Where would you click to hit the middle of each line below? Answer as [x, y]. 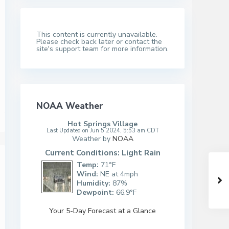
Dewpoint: [96, 192]
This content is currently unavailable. [97, 35]
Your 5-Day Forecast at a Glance [102, 211]
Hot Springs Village [102, 124]
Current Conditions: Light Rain [102, 153]
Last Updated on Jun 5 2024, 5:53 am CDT [102, 131]
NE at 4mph [119, 174]
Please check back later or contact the [99, 42]
